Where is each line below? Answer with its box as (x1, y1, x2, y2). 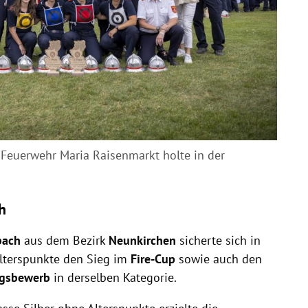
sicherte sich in (179, 232, 261, 248)
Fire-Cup (130, 250, 175, 267)
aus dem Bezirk (23, 232, 109, 248)
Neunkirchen (108, 232, 179, 248)
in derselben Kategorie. (53, 269, 177, 285)
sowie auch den (175, 250, 262, 267)
